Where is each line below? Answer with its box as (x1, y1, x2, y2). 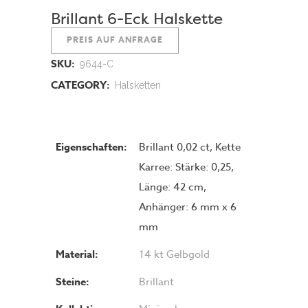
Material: (56, 247, 98, 261)
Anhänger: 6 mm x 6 (139, 199, 236, 214)
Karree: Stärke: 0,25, (139, 159, 234, 175)
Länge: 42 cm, (139, 179, 206, 195)
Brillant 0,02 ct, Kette (139, 140, 241, 155)
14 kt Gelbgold (139, 247, 210, 262)
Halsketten (115, 80, 161, 91)
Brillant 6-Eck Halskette (51, 8, 223, 29)
